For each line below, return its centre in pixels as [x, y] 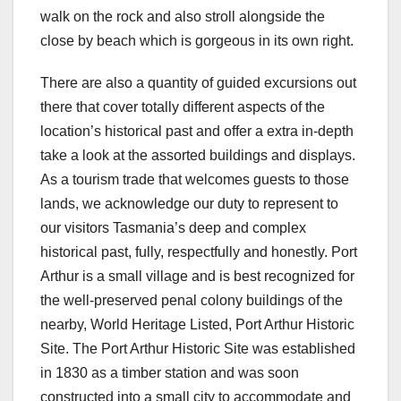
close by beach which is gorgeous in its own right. [197, 40]
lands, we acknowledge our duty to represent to [189, 203]
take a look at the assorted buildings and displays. [198, 155]
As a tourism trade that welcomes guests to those [195, 179]
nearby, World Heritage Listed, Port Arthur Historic [197, 324]
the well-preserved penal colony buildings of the [192, 300]
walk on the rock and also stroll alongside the [183, 16]
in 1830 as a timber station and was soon [170, 372]
